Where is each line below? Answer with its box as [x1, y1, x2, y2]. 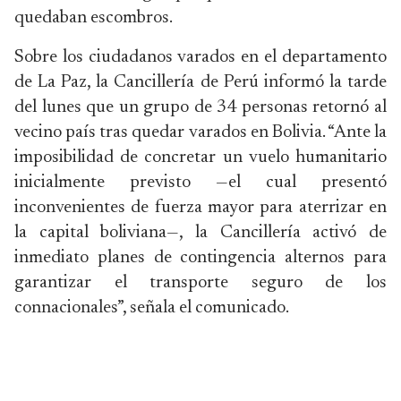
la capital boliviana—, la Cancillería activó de [14, 223, 387, 242]
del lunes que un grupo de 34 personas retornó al [14, 98, 387, 116]
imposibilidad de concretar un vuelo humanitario [14, 148, 387, 166]
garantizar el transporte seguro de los [14, 273, 387, 292]
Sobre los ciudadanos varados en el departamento [14, 47, 387, 66]
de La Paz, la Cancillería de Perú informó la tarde [14, 73, 387, 91]
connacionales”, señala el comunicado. [14, 298, 289, 317]
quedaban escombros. [14, 8, 175, 27]
